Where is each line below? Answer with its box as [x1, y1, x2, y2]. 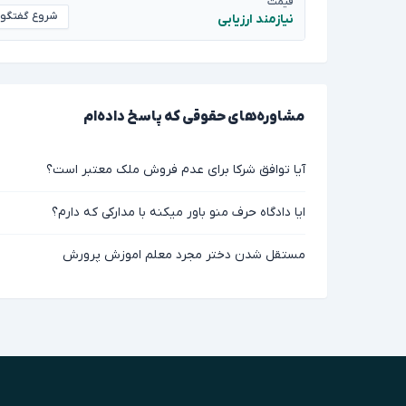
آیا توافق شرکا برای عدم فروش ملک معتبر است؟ [46, 161, 305, 179]
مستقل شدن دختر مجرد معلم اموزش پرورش [63, 246, 305, 264]
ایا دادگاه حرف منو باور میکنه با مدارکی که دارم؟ [52, 204, 305, 221]
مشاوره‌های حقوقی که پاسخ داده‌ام [83, 108, 305, 126]
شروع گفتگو [28, 9, 57, 24]
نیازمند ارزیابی [217, 11, 294, 28]
